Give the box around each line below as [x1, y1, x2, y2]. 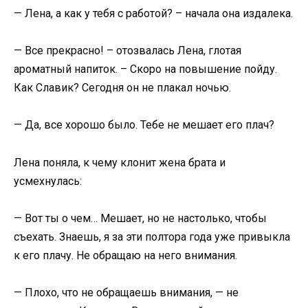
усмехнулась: [14, 174, 82, 188]
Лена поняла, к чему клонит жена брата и [14, 155, 225, 169]
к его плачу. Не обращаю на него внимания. [14, 248, 237, 262]
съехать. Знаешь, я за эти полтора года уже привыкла [14, 230, 290, 243]
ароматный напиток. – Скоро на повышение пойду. [14, 63, 277, 76]
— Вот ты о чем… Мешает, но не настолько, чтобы [14, 211, 267, 225]
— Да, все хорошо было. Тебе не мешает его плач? [14, 118, 274, 132]
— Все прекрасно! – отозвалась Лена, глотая [14, 44, 241, 58]
